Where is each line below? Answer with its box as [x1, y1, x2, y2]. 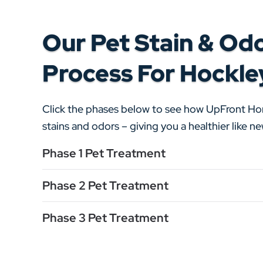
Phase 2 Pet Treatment [42, 178, 168, 193]
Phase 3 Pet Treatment [42, 210, 168, 225]
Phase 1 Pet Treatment [42, 146, 166, 161]
